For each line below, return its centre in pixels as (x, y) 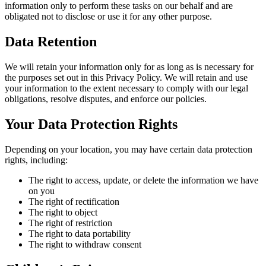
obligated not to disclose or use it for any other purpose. (108, 17)
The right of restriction (70, 223)
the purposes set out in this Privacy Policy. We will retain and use (126, 77)
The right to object (63, 212)
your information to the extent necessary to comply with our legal (126, 88)
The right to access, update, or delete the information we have (143, 180)
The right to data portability (80, 233)
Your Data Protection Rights (91, 124)
